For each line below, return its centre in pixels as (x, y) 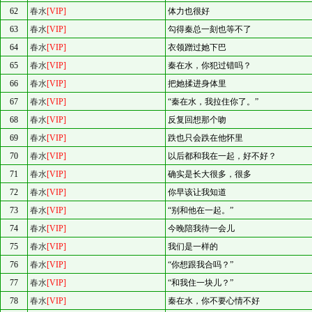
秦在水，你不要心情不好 (214, 301)
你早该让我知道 (197, 192)
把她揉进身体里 (197, 84)
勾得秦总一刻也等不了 (210, 29)
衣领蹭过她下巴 (197, 47)
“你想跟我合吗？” (201, 265)
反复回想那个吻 (197, 120)
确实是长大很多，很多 (210, 174)
